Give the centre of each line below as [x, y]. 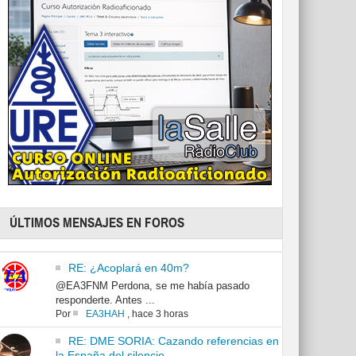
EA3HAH [105, 314]
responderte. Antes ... [105, 300]
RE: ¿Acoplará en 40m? [128, 268]
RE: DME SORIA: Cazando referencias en [173, 341]
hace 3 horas [160, 314]
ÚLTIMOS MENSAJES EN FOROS [97, 223]
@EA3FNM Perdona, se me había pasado [152, 286]
